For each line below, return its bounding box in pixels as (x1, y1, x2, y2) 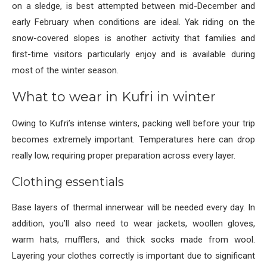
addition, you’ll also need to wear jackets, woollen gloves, (12, 218, 255, 229)
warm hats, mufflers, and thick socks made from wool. (12, 234, 255, 246)
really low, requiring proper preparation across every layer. (12, 150, 235, 162)
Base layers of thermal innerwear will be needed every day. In (12, 202, 255, 213)
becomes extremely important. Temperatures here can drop (12, 134, 255, 145)
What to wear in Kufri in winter (12, 89, 216, 105)
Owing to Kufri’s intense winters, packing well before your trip (12, 118, 255, 129)
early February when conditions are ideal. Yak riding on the (12, 17, 255, 28)
